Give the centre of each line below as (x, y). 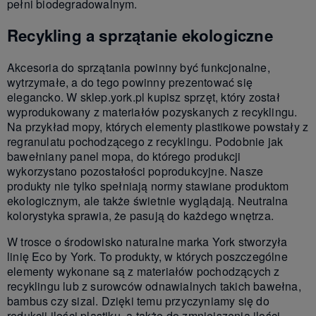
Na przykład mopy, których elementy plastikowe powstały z (158, 126)
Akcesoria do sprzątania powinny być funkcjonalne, (139, 67)
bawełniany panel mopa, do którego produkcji (124, 156)
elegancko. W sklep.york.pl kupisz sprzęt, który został (144, 97)
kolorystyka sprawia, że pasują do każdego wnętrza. (141, 215)
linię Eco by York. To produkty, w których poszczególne (147, 256)
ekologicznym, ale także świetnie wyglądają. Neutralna (148, 200)
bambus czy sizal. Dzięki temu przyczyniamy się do (138, 300)
